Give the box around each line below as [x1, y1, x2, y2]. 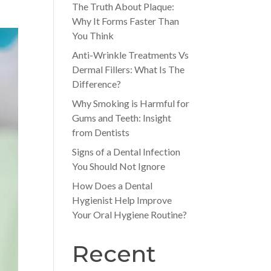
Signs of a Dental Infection [72, 146, 181, 157]
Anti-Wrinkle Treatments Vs [72, 49, 189, 60]
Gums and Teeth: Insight [72, 112, 172, 123]
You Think [72, 30, 114, 41]
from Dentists [72, 126, 130, 138]
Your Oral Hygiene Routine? [72, 209, 188, 220]
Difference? [72, 78, 122, 90]
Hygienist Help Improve [72, 194, 172, 206]
